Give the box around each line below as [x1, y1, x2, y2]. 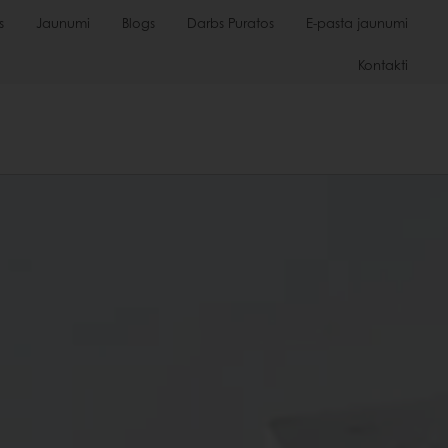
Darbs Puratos [187, 13, 274, 32]
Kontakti [358, 55, 408, 74]
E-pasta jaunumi [306, 13, 408, 32]
